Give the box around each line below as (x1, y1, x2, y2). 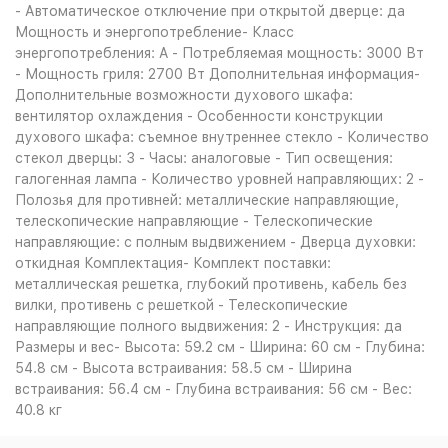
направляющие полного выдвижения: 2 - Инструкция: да (15, 318, 402, 334)
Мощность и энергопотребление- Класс (15, 24, 294, 40)
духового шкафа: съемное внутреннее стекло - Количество (15, 129, 429, 145)
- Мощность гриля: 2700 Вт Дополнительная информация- (15, 66, 420, 82)
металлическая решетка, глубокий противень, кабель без (15, 276, 407, 292)
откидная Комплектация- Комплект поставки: (15, 255, 331, 271)
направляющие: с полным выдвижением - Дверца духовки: (15, 234, 416, 250)
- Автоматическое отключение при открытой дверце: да (15, 3, 405, 19)
